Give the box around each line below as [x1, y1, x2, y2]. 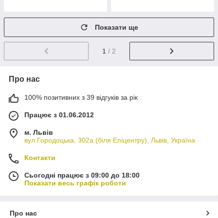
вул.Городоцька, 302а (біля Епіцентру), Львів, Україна [24, 136, 195, 144]
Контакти [24, 153, 55, 162]
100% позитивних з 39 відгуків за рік [24, 93, 138, 101]
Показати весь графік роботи [24, 179, 126, 187]
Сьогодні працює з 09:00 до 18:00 [24, 171, 140, 179]
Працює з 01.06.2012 [24, 110, 94, 119]
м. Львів [24, 128, 53, 136]
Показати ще [95, 23, 138, 31]
